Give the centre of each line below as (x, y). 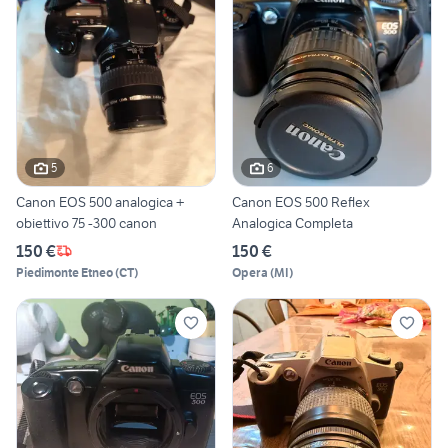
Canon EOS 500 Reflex (301, 201)
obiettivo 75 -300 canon (86, 222)
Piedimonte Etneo (64, 272)
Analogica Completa (292, 222)
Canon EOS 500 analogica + (100, 201)
